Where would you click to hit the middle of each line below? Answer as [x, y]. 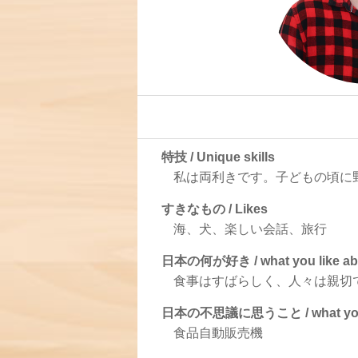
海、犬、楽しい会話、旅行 [250, 229]
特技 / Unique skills [218, 157]
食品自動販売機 [218, 333]
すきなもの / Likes [215, 209]
